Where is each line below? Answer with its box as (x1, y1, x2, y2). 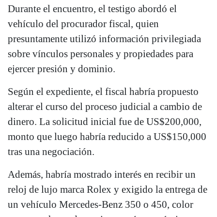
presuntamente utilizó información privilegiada (8, 33, 201, 45)
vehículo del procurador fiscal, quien (8, 18, 159, 30)
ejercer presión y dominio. (8, 63, 115, 75)
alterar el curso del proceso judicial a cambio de (8, 101, 202, 113)
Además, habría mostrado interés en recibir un (8, 169, 196, 181)
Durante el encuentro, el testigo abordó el (8, 3, 177, 15)
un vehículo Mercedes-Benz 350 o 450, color (8, 199, 193, 211)
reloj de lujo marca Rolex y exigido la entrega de (8, 184, 207, 196)
